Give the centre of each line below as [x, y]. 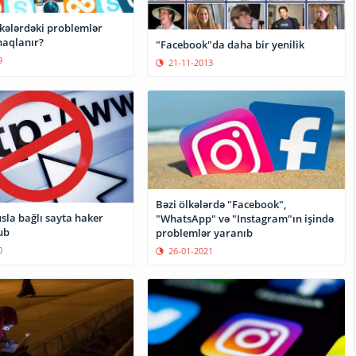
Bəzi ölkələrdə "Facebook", [221, 204]
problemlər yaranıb [205, 232]
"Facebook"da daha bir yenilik [230, 45]
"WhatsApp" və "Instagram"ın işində [245, 218]
